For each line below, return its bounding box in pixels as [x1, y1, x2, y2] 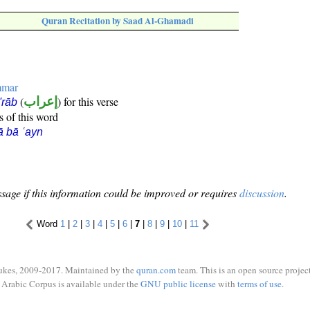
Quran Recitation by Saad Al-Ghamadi [42, 14, 194, 28]
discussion [239, 185, 284, 201]
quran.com [136, 264, 176, 276]
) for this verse [57, 94, 118, 109]
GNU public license [140, 277, 216, 290]
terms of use [237, 277, 282, 290]
